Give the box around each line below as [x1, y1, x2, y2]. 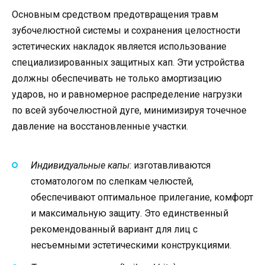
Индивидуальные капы [31, 159, 130, 171]
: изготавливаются [130, 159, 211, 171]
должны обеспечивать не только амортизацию [12, 73, 222, 85]
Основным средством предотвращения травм [12, 9, 218, 21]
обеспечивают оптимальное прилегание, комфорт [31, 191, 253, 203]
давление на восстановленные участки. [12, 121, 188, 132]
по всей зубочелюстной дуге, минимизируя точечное [12, 105, 247, 117]
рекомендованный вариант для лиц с [31, 223, 198, 235]
